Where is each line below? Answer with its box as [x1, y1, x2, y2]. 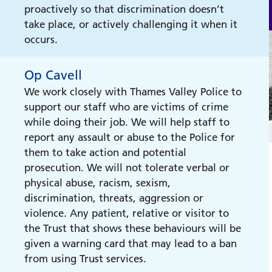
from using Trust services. [24, 253, 146, 265]
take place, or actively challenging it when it [24, 18, 237, 30]
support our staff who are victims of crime [24, 101, 228, 113]
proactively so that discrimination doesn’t [24, 3, 224, 15]
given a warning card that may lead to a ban [24, 237, 237, 250]
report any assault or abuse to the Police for [24, 131, 235, 143]
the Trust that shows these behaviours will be [24, 222, 241, 234]
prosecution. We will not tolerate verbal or [24, 161, 229, 174]
